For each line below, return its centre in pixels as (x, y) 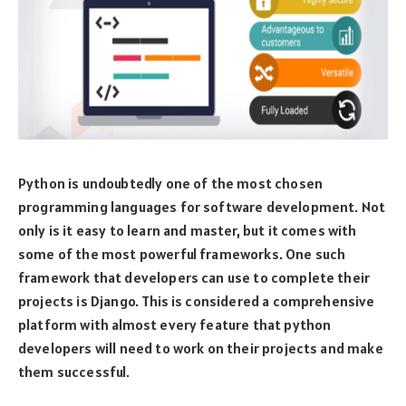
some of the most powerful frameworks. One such (182, 253)
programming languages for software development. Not (202, 206)
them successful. (74, 371)
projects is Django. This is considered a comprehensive (197, 300)
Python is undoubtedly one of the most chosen (171, 183)
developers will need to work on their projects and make (201, 348)
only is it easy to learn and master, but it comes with (188, 230)
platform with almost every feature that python (175, 324)
